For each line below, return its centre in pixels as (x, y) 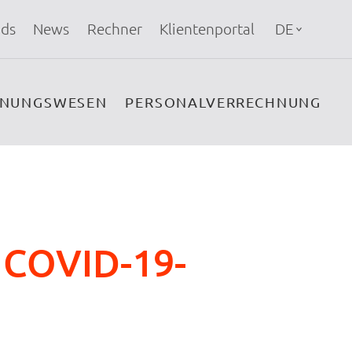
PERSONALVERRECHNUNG (224, 102)
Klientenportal (207, 29)
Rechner (114, 29)
